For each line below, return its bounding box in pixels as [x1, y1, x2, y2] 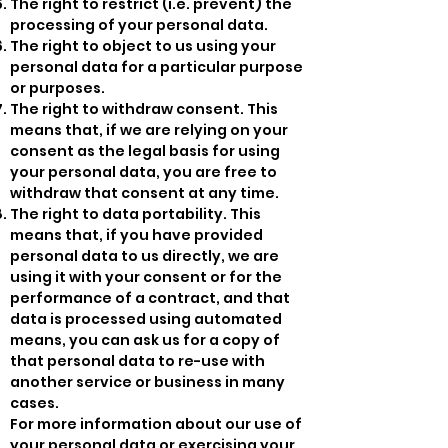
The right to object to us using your [10, 35, 276, 56]
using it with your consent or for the [10, 266, 282, 287]
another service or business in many [10, 371, 285, 392]
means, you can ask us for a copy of [10, 329, 280, 350]
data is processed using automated [10, 308, 282, 329]
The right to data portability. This [10, 203, 261, 224]
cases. [10, 392, 59, 413]
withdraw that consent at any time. [10, 182, 279, 203]
